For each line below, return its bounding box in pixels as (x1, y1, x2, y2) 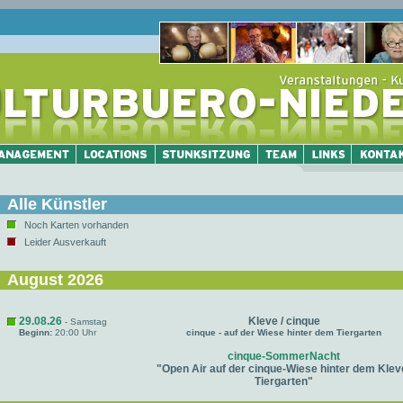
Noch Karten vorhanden (24, 219, 129, 230)
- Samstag (62, 317, 107, 327)
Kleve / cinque (247, 315, 320, 327)
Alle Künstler (7, 195, 107, 213)
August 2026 (7, 271, 103, 289)
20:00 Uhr (52, 327, 96, 337)
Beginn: (19, 327, 52, 337)
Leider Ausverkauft (24, 237, 106, 247)
